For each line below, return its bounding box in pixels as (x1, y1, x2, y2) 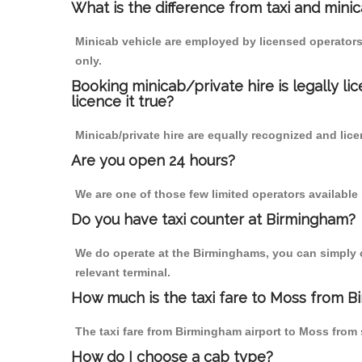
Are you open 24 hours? (71, 152, 235, 170)
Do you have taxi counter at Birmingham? (71, 211, 356, 229)
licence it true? (71, 93, 174, 111)
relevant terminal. (75, 266, 170, 280)
